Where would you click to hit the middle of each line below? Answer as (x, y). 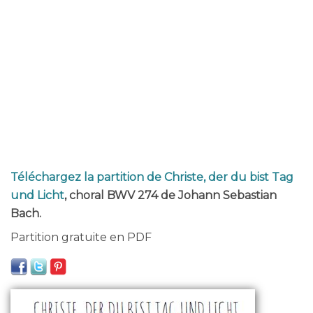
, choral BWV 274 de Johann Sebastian (170, 195)
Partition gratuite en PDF (81, 237)
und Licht (37, 195)
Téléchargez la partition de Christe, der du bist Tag (152, 177)
